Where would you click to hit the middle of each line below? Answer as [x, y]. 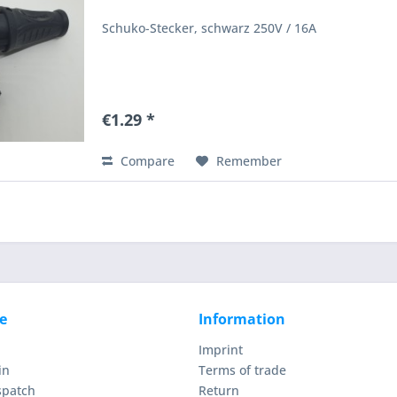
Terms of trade [242, 370]
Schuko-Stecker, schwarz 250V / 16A [210, 28]
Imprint [221, 350]
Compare [146, 161]
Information [242, 319]
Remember [249, 161]
